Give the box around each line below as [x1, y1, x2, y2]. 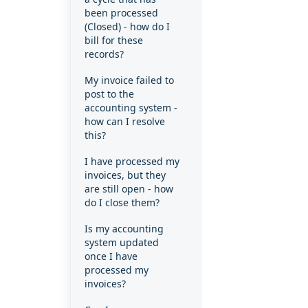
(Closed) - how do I [85, 20, 170, 33]
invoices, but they [85, 168, 166, 181]
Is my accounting [85, 222, 164, 235]
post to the [85, 87, 134, 100]
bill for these [85, 34, 143, 47]
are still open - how [85, 182, 173, 195]
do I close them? [85, 196, 159, 209]
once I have [85, 250, 137, 263]
